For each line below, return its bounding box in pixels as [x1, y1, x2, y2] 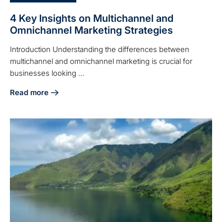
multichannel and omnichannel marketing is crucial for [10, 56, 192, 66]
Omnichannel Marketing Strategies [10, 24, 173, 37]
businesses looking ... [10, 68, 84, 78]
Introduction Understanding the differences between [10, 45, 189, 55]
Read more [10, 88, 49, 98]
